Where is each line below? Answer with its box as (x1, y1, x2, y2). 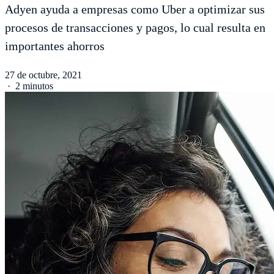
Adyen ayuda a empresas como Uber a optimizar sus (5, 2, 265, 16)
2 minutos (15, 80, 53, 91)
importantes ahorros (5, 39, 105, 53)
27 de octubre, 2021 (5, 69, 82, 80)
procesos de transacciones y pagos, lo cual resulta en (5, 20, 265, 34)
